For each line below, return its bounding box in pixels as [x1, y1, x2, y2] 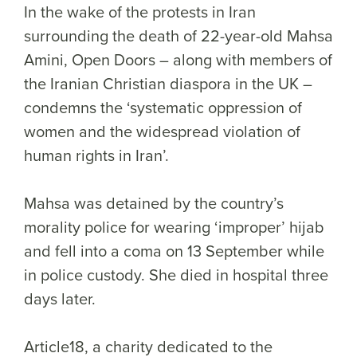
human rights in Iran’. [24, 143, 177, 167]
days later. [24, 286, 100, 310]
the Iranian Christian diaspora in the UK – [24, 71, 312, 95]
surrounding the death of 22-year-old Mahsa [24, 23, 333, 47]
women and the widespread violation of [24, 119, 300, 143]
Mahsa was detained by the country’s [24, 190, 284, 214]
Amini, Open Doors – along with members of [24, 47, 332, 71]
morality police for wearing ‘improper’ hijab [24, 214, 324, 238]
